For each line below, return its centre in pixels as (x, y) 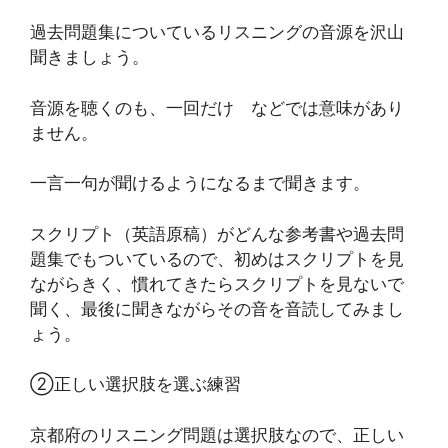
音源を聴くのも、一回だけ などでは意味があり (217, 107)
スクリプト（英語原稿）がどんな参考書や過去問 (217, 233)
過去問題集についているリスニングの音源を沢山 (217, 32)
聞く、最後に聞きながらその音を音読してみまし (217, 308)
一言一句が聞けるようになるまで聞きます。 (200, 183)
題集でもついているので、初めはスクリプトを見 (217, 258)
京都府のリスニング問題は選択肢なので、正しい (217, 434)
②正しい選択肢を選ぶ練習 (135, 384)
